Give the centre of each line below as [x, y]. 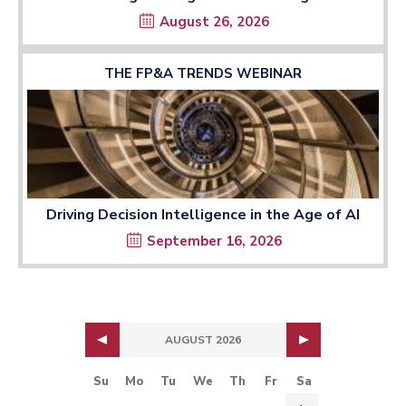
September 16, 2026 [214, 241]
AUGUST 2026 [203, 339]
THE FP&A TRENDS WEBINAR [203, 74]
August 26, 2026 [214, 22]
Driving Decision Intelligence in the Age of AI [203, 214]
